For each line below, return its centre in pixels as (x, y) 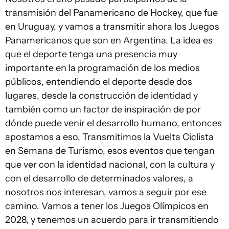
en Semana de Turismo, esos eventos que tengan (110, 151)
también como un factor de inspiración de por (103, 110)
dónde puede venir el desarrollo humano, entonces (113, 123)
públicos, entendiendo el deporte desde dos (99, 82)
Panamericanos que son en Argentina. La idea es (109, 41)
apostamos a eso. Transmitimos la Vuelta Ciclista (109, 137)
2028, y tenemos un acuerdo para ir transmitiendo (112, 220)
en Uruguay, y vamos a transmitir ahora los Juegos (112, 27)
